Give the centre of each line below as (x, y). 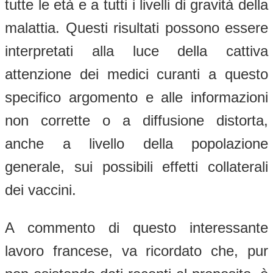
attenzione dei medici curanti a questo (136, 74)
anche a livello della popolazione (136, 143)
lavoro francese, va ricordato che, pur (136, 250)
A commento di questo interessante (136, 227)
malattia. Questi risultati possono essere (136, 27)
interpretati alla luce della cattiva (136, 51)
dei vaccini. (41, 190)
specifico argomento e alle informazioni (136, 97)
